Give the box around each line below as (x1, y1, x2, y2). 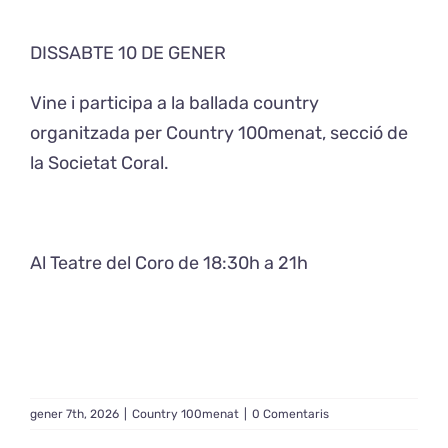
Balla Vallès (182, 227, 266, 246)
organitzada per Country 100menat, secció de (30, 122, 408, 144)
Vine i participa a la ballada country (30, 92, 323, 114)
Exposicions (179, 44, 269, 63)
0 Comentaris (252, 407, 329, 421)
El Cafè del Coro (164, 105, 284, 124)
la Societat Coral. (30, 152, 169, 174)
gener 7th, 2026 (30, 407, 119, 421)
